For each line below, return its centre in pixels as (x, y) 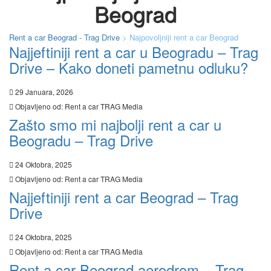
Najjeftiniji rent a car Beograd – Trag (124, 197)
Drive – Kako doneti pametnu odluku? (129, 67)
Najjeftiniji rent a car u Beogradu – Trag (134, 51)
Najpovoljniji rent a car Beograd (184, 37)
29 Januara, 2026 (44, 91)
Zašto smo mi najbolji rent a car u (115, 124)
